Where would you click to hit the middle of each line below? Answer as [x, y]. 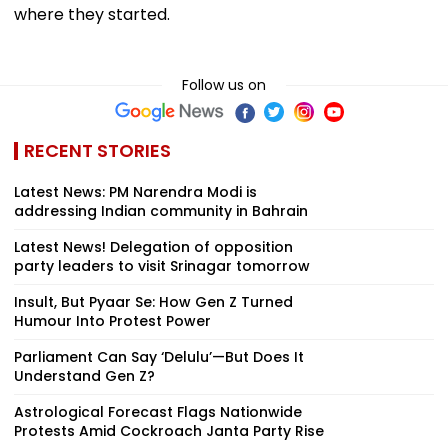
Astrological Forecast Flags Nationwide [158, 411]
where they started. [92, 14]
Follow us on [224, 84]
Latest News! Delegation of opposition [153, 246]
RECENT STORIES [97, 150]
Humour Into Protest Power [112, 320]
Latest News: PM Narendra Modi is [135, 191]
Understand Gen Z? [84, 375]
